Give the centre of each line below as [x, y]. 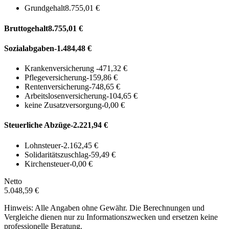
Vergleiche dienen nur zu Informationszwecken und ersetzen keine [111, 217]
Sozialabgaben [29, 48]
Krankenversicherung [60, 68]
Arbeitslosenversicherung [65, 96]
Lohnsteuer [43, 145]
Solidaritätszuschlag [56, 154]
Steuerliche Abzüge [37, 125]
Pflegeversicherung [55, 78]
